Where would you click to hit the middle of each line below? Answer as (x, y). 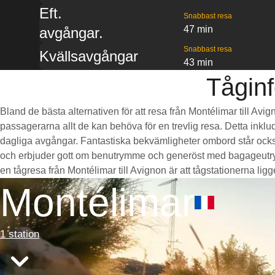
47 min (198, 29)
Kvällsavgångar (89, 56)
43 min (198, 62)
